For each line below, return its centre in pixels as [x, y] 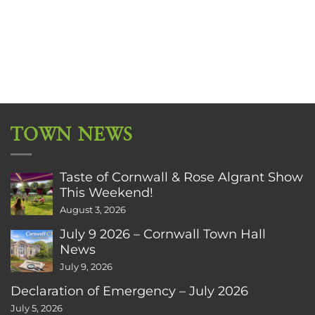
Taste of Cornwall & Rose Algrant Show [181, 176]
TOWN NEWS [72, 135]
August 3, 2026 [93, 210]
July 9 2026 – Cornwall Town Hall [163, 233]
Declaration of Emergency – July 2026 [129, 290]
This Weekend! [107, 192]
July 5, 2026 [37, 308]
